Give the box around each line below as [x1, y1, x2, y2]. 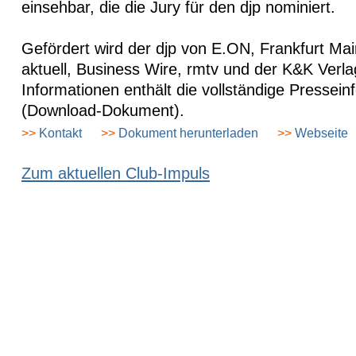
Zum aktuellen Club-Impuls [21, 164, 210, 182]
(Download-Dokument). [21, 102, 184, 119]
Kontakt [36, 126, 82, 140]
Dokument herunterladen [115, 126, 258, 140]
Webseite [292, 126, 348, 140]
